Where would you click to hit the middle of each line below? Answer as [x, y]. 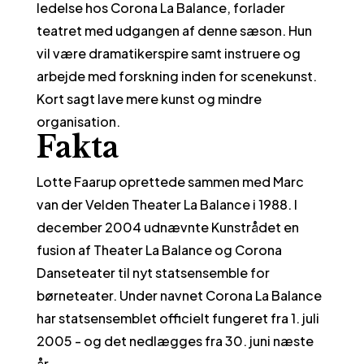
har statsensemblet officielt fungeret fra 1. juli [178, 318]
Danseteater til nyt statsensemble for [153, 273]
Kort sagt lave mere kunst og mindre [149, 99]
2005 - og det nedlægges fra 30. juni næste [175, 341]
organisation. [78, 121]
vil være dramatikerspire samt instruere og [168, 53]
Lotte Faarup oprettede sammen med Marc [170, 182]
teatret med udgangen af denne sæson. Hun [174, 30]
